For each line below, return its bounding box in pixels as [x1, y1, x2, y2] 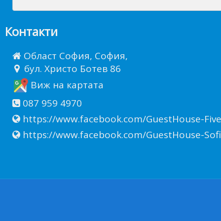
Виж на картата [28, 78, 104, 92]
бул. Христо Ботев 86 [22, 62, 121, 75]
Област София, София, [21, 49, 128, 62]
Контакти [5, 23, 58, 39]
